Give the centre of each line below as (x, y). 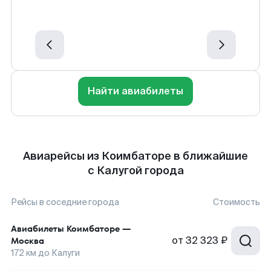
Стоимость (237, 202)
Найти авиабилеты (135, 91)
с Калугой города (135, 171)
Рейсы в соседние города (65, 202)
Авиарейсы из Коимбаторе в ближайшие (135, 156)
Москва (28, 241)
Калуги (66, 253)
